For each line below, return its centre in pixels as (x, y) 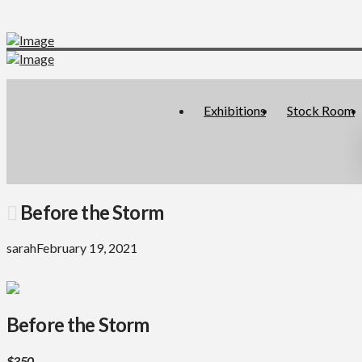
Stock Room (321, 110)
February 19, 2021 (87, 247)
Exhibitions (235, 110)
